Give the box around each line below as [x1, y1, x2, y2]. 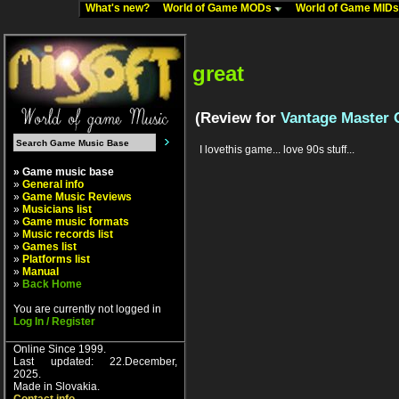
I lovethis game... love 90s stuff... [199, 143, 354, 157]
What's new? [85, 2, 158, 14]
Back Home [22, 278, 82, 290]
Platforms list [22, 253, 90, 265]
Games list [22, 240, 77, 253]
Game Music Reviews [22, 191, 132, 203]
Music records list [22, 228, 113, 240]
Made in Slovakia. [13, 380, 100, 393]
